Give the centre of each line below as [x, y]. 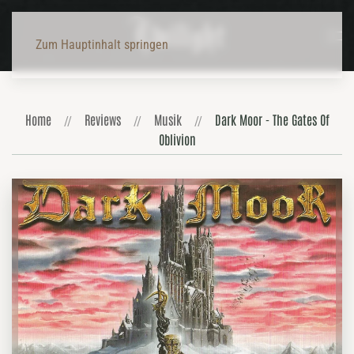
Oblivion [177, 139]
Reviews [102, 119]
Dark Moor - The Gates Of [272, 119]
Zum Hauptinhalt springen [102, 45]
